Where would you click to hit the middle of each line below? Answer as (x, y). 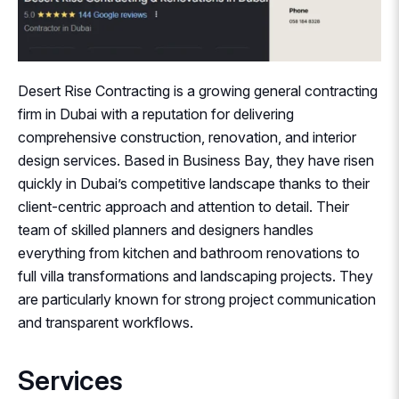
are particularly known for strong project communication (197, 300)
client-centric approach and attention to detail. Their (183, 207)
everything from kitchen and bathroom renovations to (189, 253)
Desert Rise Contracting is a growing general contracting (198, 91)
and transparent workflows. (106, 323)
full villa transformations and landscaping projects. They (195, 277)
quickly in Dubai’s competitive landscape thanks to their (194, 184)
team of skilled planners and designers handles (166, 230)
